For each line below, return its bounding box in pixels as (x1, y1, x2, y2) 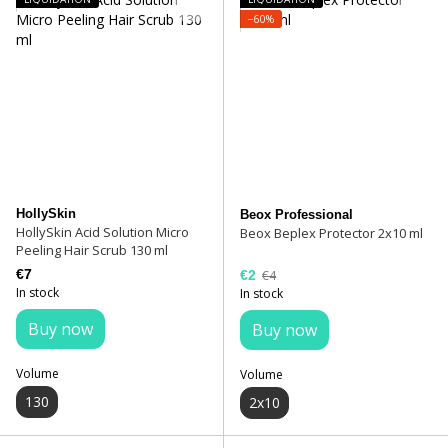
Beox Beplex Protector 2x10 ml (240, 224, 423, 243)
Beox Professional (240, 207, 353, 223)
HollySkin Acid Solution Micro (16, 223, 189, 242)
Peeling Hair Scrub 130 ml (16, 241, 168, 260)
